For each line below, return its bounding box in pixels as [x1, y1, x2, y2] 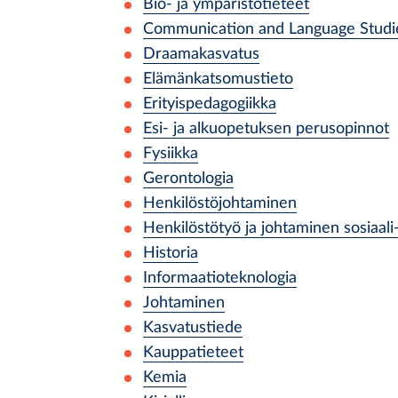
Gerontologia [143, 171, 234, 186]
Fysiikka [143, 146, 198, 161]
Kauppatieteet [143, 345, 243, 360]
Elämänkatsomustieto [143, 71, 293, 86]
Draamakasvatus [143, 46, 259, 61]
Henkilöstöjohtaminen [143, 195, 297, 211]
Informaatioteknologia [143, 270, 297, 285]
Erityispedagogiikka [143, 96, 276, 111]
